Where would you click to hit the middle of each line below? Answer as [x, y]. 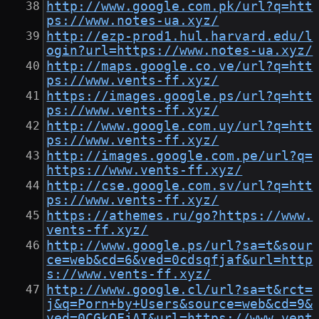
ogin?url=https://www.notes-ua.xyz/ [180, 51]
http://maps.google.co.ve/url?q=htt [180, 67]
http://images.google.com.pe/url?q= [180, 156]
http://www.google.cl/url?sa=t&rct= [180, 290]
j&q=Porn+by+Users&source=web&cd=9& [180, 304]
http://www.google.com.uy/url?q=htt [180, 126]
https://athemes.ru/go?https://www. [180, 216]
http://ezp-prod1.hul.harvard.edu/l [180, 37]
